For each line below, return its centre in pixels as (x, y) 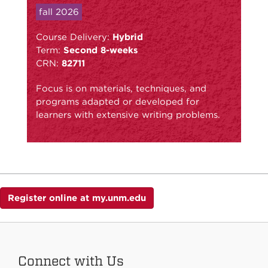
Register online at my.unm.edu (77, 198)
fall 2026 (59, 12)
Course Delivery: (74, 37)
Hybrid (128, 37)
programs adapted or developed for (118, 101)
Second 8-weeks (101, 50)
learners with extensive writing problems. (128, 115)
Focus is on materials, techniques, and (121, 88)
